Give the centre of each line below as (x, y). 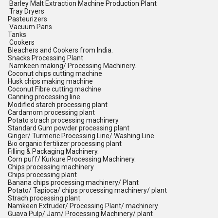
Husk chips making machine (50, 81)
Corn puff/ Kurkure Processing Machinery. (72, 159)
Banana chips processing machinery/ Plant (73, 182)
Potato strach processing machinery (63, 120)
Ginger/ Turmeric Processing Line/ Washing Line (81, 136)
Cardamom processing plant (51, 112)
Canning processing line (44, 97)
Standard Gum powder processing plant (69, 128)
